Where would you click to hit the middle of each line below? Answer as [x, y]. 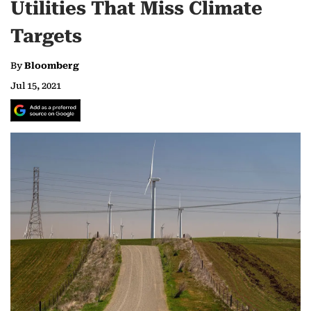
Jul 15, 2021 [36, 86]
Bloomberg [52, 66]
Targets [46, 36]
